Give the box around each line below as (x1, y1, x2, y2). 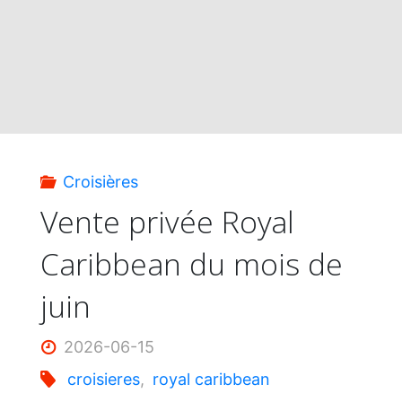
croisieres (67, 369, 141, 389)
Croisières (63, 171, 139, 191)
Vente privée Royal (39, 201, 294, 243)
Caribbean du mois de (39, 243, 343, 285)
